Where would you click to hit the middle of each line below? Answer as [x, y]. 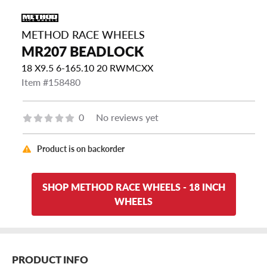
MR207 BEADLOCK [83, 52]
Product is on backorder [81, 149]
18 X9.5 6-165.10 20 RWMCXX [87, 68]
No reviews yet [127, 117]
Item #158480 [51, 82]
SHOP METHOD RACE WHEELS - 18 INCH [133, 187]
